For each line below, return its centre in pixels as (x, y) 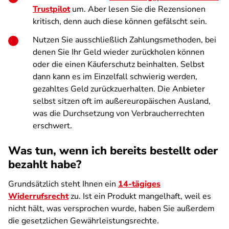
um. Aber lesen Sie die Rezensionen (138, 9)
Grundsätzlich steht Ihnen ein (63, 184)
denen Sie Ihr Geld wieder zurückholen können (119, 52)
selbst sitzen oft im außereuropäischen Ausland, (122, 101)
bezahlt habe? (45, 165)
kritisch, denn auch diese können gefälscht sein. (121, 21)
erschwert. (53, 126)
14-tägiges (139, 184)
